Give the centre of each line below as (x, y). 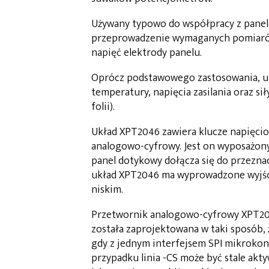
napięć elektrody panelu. (147, 53)
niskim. (107, 190)
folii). (103, 107)
